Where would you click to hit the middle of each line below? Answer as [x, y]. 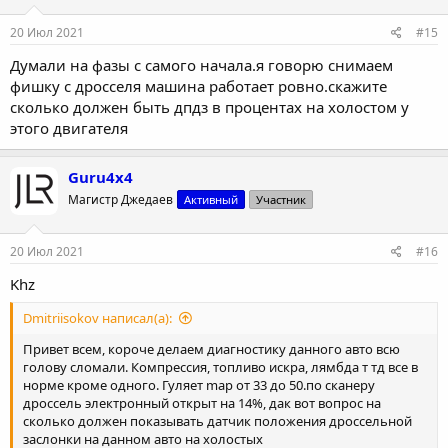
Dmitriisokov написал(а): [97, 318]
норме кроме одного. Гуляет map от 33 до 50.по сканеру [199, 385]
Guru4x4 [100, 177]
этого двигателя [69, 128]
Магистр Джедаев [120, 200]
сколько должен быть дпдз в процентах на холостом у [209, 107]
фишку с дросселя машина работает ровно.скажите [198, 86]
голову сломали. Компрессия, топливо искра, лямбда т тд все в [220, 367]
